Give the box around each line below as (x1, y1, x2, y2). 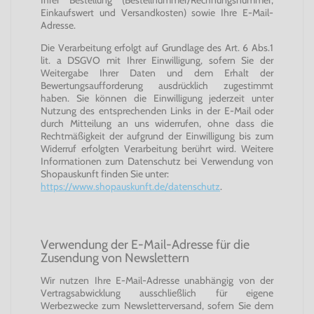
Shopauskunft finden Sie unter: (41, 168, 186, 180)
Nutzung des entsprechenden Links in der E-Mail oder (41, 104, 273, 117)
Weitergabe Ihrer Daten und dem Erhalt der (41, 67, 273, 79)
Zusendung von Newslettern (41, 250, 189, 265)
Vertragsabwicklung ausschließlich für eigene (41, 287, 273, 299)
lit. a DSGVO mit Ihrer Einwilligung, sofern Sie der (41, 54, 273, 67)
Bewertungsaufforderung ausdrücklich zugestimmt (41, 79, 273, 92)
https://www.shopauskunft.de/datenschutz (41, 180, 220, 193)
